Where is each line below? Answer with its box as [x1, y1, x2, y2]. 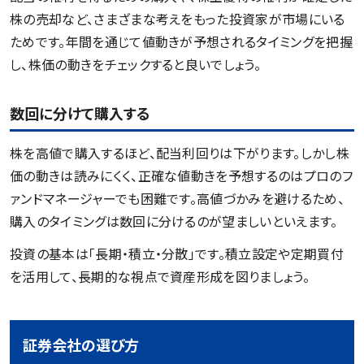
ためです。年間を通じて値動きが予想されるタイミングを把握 [10, 32, 353, 52]
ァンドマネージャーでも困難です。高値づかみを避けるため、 [10, 188, 344, 209]
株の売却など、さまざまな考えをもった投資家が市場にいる [10, 9, 345, 29]
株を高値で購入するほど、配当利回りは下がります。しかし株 [10, 143, 349, 163]
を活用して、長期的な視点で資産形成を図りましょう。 [10, 266, 310, 287]
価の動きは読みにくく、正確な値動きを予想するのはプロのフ [10, 166, 353, 186]
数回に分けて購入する [10, 102, 150, 124]
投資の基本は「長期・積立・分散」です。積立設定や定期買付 [10, 244, 344, 264]
